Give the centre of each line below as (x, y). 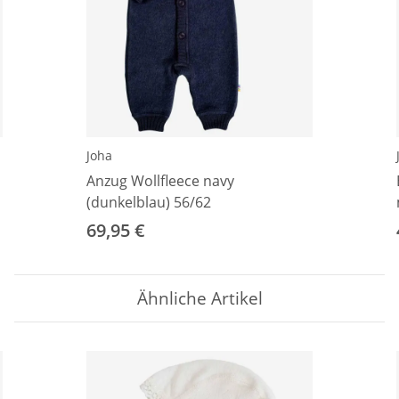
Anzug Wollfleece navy (160, 181)
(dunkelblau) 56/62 (149, 203)
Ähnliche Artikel (199, 298)
